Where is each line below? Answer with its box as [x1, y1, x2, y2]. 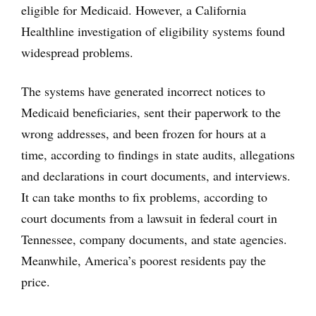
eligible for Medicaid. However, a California [21, 1, 246, 18]
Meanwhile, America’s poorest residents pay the [21, 252, 266, 269]
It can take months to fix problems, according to [21, 188, 267, 205]
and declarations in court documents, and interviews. [21, 167, 291, 184]
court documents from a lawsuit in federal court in [21, 209, 277, 226]
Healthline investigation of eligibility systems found [21, 23, 285, 39]
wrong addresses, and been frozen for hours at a [21, 125, 266, 142]
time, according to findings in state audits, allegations [21, 146, 295, 163]
